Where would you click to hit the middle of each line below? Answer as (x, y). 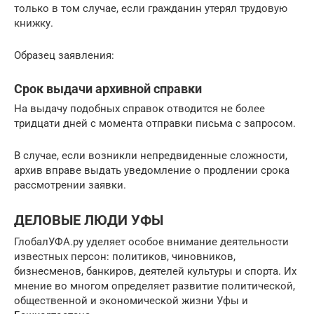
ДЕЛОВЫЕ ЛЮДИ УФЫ (89, 221)
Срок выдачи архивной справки (108, 89)
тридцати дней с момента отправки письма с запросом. (155, 123)
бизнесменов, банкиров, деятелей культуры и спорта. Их (155, 271)
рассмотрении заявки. (70, 185)
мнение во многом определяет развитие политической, (155, 286)
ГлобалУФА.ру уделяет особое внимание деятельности (151, 242)
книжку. (34, 23)
